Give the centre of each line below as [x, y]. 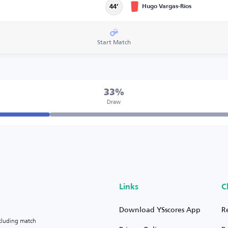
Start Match [114, 42]
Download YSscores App [160, 209]
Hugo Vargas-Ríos [167, 6]
